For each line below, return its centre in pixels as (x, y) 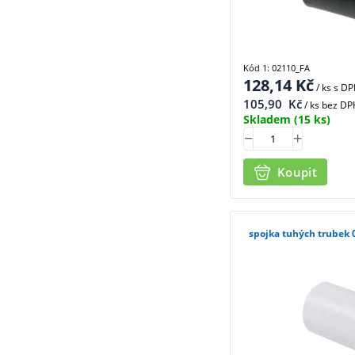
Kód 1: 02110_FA (277, 67)
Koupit (297, 172)
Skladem (267, 119)
